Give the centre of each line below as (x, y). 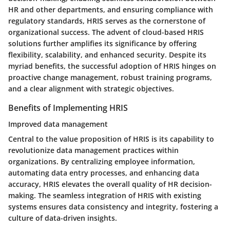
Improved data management (58, 124)
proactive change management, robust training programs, (110, 78)
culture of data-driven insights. (63, 218)
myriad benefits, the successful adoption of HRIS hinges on (112, 66)
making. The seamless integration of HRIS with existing (105, 196)
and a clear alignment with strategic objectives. (91, 89)
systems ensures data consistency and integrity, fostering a (113, 207)
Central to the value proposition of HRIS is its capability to (111, 139)
